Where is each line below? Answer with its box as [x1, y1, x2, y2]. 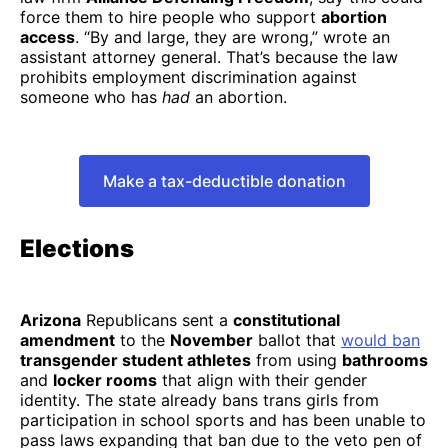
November [170, 330, 253, 351]
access [20, 26, 75, 47]
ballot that [253, 330, 341, 351]
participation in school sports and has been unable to [20, 410, 426, 431]
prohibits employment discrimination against [20, 66, 357, 87]
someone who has [20, 86, 162, 107]
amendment [20, 330, 115, 351]
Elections [20, 233, 134, 263]
